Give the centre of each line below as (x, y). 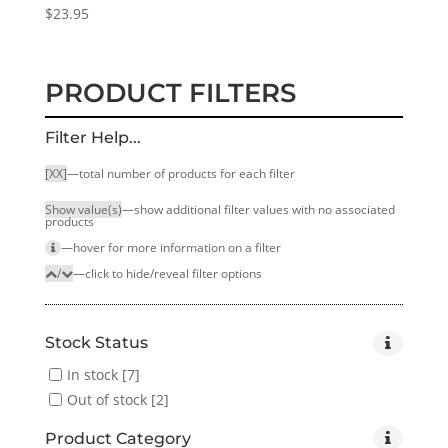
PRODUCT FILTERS (170, 93)
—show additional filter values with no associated (258, 210)
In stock (92, 375)
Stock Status (96, 343)
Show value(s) (83, 210)
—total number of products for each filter (180, 174)
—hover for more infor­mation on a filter (170, 248)
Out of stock (106, 399)
